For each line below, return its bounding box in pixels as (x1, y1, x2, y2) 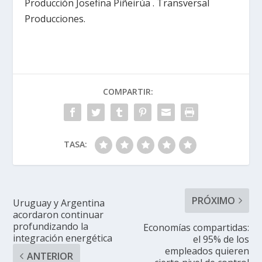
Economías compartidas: (143, 220, 249, 234)
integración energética (13, 231, 113, 244)
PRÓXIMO (191, 194, 235, 207)
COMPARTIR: (103, 85, 153, 97)
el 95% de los (192, 232, 249, 246)
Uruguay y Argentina (13, 196, 105, 209)
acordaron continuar (13, 208, 104, 221)
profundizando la (13, 219, 89, 233)
